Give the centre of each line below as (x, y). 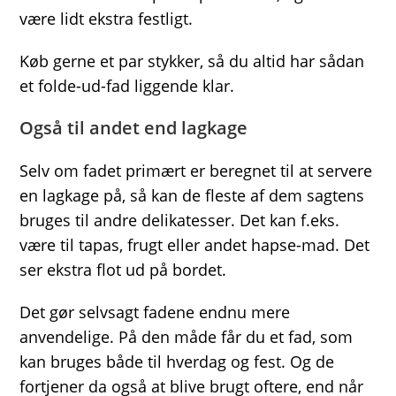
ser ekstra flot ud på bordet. (123, 269)
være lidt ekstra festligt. (107, 18)
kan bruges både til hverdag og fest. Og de (177, 361)
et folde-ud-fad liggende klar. (127, 85)
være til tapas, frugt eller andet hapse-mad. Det (195, 244)
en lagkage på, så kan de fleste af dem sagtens (192, 195)
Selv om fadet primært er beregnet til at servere (196, 170)
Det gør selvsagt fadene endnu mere (155, 312)
